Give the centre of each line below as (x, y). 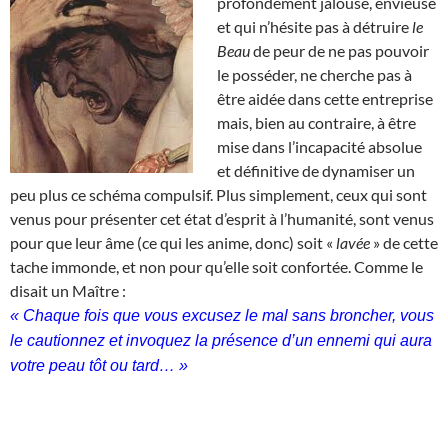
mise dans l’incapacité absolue (319, 146)
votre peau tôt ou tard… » (99, 365)
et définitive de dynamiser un (316, 170)
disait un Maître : (68, 290)
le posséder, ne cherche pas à (314, 74)
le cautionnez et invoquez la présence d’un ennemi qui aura (221, 340)
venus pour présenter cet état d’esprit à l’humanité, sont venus (222, 218)
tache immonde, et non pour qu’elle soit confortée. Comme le (216, 266)
